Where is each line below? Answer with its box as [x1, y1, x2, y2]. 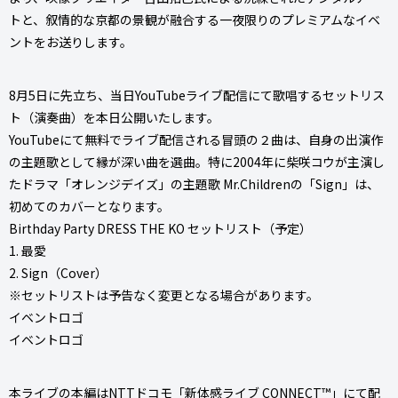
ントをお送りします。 [9, 32, 132, 51]
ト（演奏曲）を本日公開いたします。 [9, 107, 219, 126]
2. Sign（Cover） [9, 263, 107, 282]
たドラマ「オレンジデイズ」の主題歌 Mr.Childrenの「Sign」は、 [9, 174, 379, 193]
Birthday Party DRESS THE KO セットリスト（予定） [9, 219, 312, 237]
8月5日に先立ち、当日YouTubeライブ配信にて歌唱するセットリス [9, 85, 385, 104]
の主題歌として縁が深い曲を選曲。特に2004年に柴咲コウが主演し [9, 152, 385, 171]
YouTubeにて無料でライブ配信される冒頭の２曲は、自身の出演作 [9, 130, 383, 148]
